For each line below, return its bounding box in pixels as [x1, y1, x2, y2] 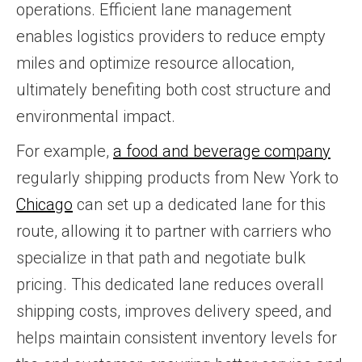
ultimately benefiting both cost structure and [16, 80, 331, 99]
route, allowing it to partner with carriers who [16, 221, 331, 241]
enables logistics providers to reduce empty [16, 27, 326, 46]
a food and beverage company [113, 141, 330, 161]
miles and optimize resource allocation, [16, 53, 294, 73]
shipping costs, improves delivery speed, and [16, 301, 332, 321]
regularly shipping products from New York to [16, 168, 339, 187]
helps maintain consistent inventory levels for [16, 328, 337, 347]
